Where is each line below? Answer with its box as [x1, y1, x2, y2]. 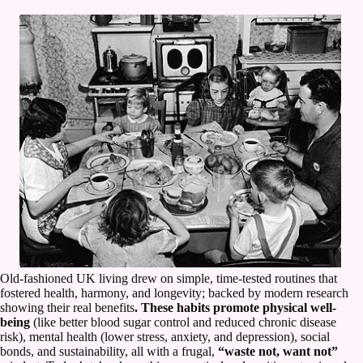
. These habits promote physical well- [135, 300, 336, 314]
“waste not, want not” [218, 344, 338, 358]
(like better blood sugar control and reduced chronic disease [30, 314, 336, 329]
